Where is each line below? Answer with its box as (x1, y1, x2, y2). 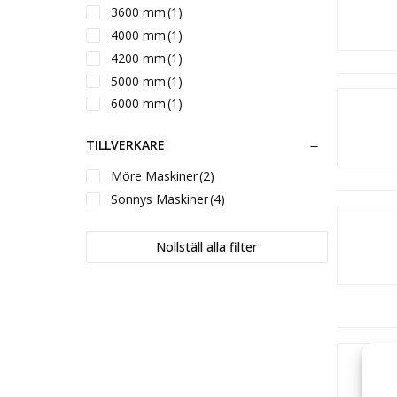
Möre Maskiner (111, 167, 198, 185)
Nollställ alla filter (156, 237, 258, 255)
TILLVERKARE (86, 136, 165, 154)
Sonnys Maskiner (111, 190, 208, 207)
